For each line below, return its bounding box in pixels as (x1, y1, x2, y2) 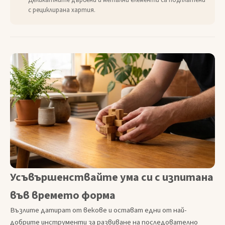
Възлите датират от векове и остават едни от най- (10, 205, 187, 215)
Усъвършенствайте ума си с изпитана (10, 169, 213, 185)
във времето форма (10, 187, 116, 203)
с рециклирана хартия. (28, 6, 96, 15)
